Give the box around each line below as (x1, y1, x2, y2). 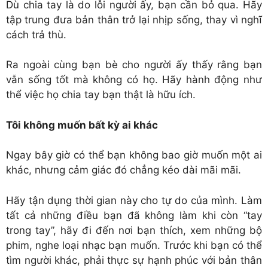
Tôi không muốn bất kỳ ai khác (6, 118, 158, 131)
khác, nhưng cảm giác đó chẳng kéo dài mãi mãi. (6, 164, 241, 176)
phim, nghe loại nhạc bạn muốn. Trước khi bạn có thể (6, 239, 262, 251)
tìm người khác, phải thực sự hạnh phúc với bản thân (6, 254, 262, 266)
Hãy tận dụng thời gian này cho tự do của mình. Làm (6, 194, 262, 206)
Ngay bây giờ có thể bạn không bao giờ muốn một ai (6, 149, 262, 162)
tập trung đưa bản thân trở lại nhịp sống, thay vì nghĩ (6, 13, 262, 26)
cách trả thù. (6, 28, 66, 41)
